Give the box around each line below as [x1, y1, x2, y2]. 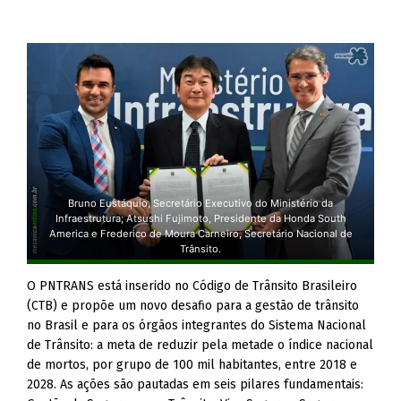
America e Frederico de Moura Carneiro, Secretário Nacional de [48, 227, 353, 241]
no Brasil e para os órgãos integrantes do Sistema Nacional [27, 318, 367, 334]
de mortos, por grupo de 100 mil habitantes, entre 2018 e [27, 357, 358, 373]
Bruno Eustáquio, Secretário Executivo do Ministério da [68, 197, 333, 210]
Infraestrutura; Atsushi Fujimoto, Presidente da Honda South [55, 212, 346, 226]
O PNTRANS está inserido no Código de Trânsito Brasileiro [27, 278, 358, 294]
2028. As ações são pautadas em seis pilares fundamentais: [27, 377, 364, 393]
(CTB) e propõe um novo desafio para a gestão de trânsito [27, 298, 360, 314]
